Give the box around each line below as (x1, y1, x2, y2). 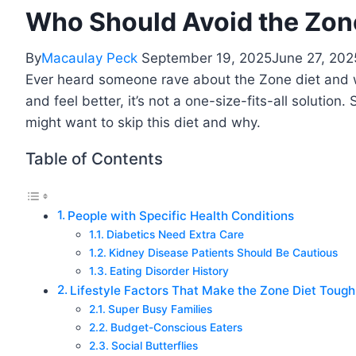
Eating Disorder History (109, 265, 229, 278)
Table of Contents (25, 149, 163, 169)
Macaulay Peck (41, 50, 137, 67)
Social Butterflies (110, 339, 198, 353)
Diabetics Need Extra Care (106, 228, 244, 242)
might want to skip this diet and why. (25, 114, 261, 131)
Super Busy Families (107, 303, 212, 316)
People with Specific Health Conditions (68, 208, 295, 224)
